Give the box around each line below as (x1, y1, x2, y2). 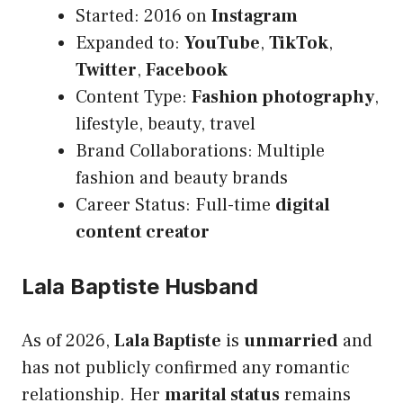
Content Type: (76, 85, 192, 110)
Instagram (211, 4, 298, 29)
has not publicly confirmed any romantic (22, 356, 350, 381)
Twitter (76, 58, 137, 83)
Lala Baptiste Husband (22, 273, 258, 300)
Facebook (146, 58, 228, 83)
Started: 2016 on (76, 4, 211, 29)
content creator (76, 220, 210, 245)
